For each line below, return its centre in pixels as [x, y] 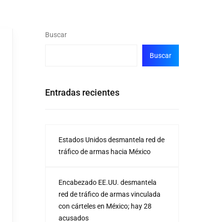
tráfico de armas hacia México [105, 152]
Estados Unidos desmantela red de [111, 140]
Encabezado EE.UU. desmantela [108, 182]
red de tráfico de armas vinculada [110, 194]
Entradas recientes [82, 92]
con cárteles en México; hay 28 [105, 206]
